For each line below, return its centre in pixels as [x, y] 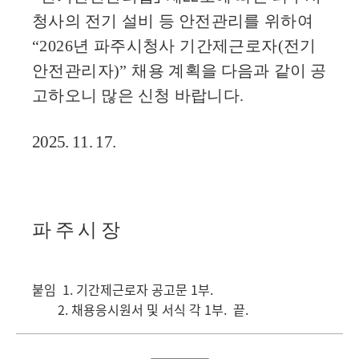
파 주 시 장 [76, 230]
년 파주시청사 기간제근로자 [175, 45]
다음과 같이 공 [274, 70]
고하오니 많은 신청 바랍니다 [136, 95]
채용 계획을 [175, 70]
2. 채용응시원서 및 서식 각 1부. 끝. [140, 309]
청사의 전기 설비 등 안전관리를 [148, 20]
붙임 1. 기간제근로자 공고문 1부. [123, 289]
